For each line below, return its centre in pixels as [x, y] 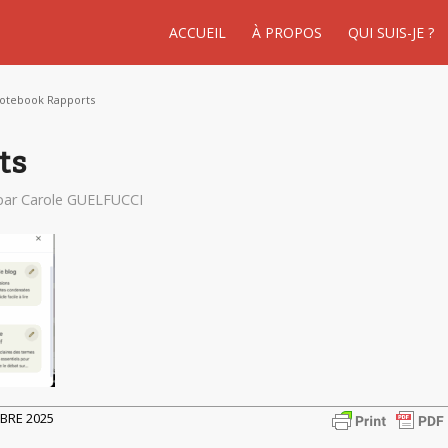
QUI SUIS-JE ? [391, 32]
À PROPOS [287, 32]
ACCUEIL [197, 32]
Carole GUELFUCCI [82, 199]
